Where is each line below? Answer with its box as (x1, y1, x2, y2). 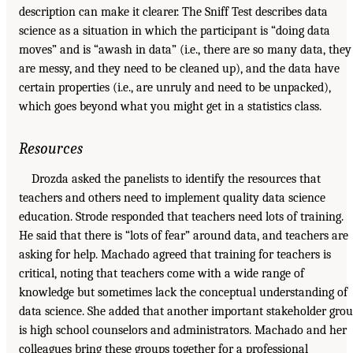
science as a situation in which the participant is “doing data (19, 24, 330, 39)
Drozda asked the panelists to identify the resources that (32, 172, 321, 187)
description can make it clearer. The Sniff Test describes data (19, 5, 328, 20)
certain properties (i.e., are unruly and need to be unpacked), (19, 80, 331, 95)
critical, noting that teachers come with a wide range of (19, 266, 304, 281)
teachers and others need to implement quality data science (19, 191, 325, 206)
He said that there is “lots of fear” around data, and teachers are (19, 229, 348, 243)
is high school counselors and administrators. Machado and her (19, 323, 347, 338)
